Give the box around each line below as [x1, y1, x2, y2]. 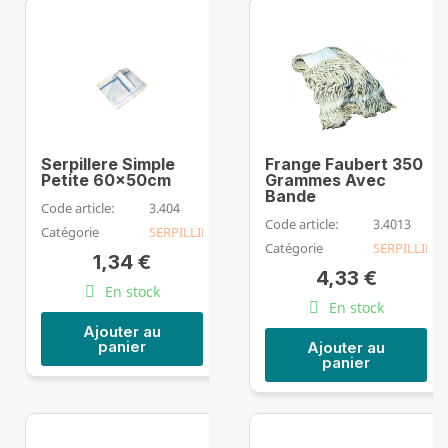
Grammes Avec [265, 169, 386, 190]
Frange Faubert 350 [265, 153, 423, 174]
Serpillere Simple [41, 153, 175, 174]
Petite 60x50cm [41, 169, 171, 190]
